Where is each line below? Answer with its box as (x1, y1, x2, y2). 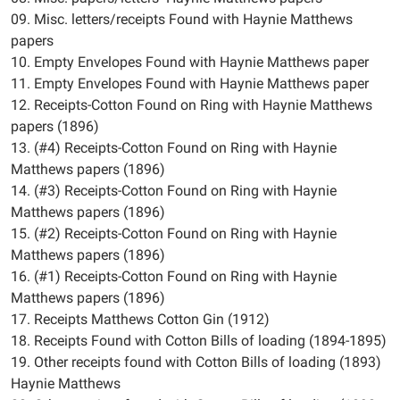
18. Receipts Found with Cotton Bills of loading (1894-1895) (11, 332, 387, 349)
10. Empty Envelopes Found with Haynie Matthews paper (11, 54, 369, 71)
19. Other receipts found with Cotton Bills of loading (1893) (11, 354, 381, 371)
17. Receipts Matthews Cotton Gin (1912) (11, 311, 270, 328)
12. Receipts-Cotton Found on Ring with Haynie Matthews (11, 96, 372, 113)
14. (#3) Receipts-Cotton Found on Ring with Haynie (11, 182, 337, 199)
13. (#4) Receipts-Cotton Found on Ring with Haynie (11, 139, 337, 156)
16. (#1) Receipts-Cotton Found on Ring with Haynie (11, 268, 337, 285)
